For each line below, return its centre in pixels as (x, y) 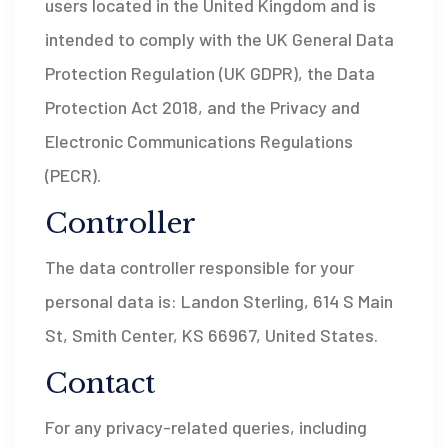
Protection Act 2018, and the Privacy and (202, 107)
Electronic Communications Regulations (199, 141)
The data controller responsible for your (199, 267)
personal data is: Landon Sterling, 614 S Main (219, 301)
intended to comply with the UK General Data (219, 39)
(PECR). (73, 175)
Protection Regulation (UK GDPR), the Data (210, 73)
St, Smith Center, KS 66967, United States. (211, 335)
